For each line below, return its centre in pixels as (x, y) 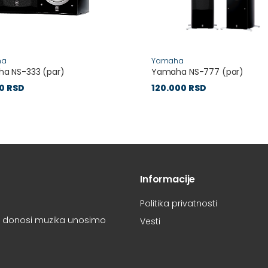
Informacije (168, 179)
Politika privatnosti (179, 204)
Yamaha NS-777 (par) (197, 72)
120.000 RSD (179, 88)
